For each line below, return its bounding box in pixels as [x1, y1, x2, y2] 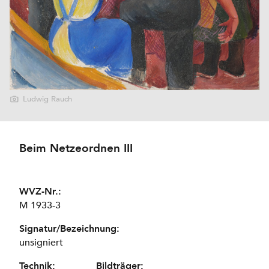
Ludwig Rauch [23, 94, 73, 105]
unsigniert [19, 235, 63, 249]
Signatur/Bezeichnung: [19, 222, 119, 235]
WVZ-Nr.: [19, 184, 61, 198]
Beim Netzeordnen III [19, 140, 133, 156]
